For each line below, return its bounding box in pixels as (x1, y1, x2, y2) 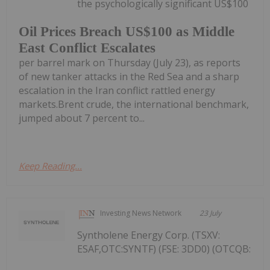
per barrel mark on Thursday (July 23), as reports (19, 55, 240, 69)
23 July (199, 207, 222, 218)
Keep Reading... (19, 159, 82, 172)
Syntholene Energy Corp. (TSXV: (77, 228, 221, 242)
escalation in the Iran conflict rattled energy (19, 83, 215, 97)
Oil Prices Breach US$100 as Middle (19, 24, 234, 39)
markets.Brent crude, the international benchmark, (19, 97, 249, 111)
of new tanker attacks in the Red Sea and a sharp (19, 69, 239, 83)
